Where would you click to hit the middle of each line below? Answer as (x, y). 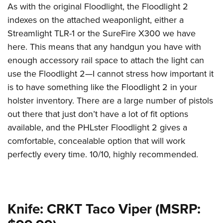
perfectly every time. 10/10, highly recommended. (103, 155)
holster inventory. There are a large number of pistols (110, 101)
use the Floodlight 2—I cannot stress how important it (111, 74)
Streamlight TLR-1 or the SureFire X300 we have (102, 34)
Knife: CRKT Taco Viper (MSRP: (104, 209)
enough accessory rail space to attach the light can (106, 60)
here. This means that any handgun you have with (104, 47)
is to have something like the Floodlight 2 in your (102, 87)
